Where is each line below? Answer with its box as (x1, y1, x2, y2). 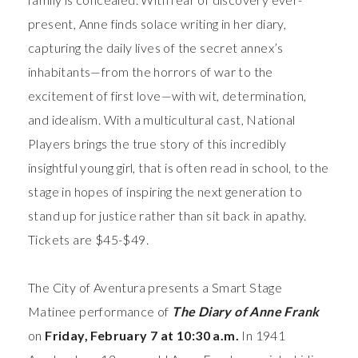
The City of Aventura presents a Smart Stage (28, 280, 283, 296)
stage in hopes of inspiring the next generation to (28, 184, 302, 200)
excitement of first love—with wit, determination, (28, 88, 307, 104)
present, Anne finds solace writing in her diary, (28, 16, 287, 32)
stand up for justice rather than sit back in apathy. (28, 208, 307, 224)
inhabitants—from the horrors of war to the (28, 64, 273, 80)
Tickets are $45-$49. (28, 232, 149, 248)
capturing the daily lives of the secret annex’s (28, 40, 284, 56)
